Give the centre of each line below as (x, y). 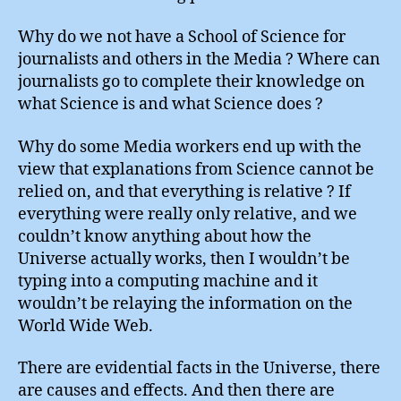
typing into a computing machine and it (168, 281)
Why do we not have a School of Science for (182, 38)
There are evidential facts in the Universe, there (199, 369)
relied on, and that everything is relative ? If (184, 192)
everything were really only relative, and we (188, 214)
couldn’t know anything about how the (165, 236)
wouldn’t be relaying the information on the (185, 303)
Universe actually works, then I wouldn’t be (184, 259)
